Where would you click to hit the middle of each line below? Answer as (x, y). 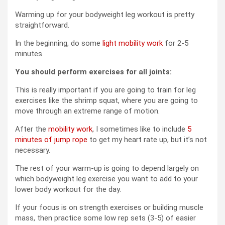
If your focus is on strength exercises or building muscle (109, 208)
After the (32, 129)
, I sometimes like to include (140, 129)
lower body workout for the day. (68, 190)
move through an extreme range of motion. (87, 111)
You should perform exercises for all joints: (93, 72)
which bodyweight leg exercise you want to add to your (106, 179)
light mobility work (133, 43)
